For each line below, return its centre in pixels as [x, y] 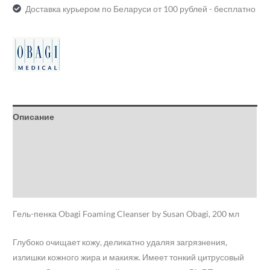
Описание [34, 116]
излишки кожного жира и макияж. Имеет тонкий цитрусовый [129, 257]
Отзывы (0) [36, 186]
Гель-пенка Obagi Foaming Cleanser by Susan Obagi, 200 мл [126, 214]
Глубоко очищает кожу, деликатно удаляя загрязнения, [120, 242]
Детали [28, 140]
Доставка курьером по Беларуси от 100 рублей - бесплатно [140, 8]
